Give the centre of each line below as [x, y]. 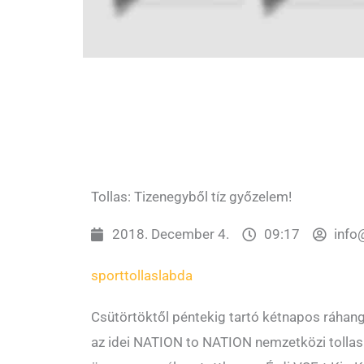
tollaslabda [158, 276]
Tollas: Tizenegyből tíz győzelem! [191, 197]
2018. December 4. [171, 234]
